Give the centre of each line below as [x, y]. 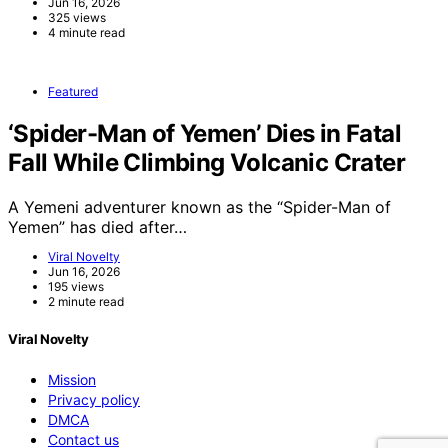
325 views [77, 18]
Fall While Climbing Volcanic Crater [206, 163]
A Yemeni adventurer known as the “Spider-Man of [199, 206]
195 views [76, 286]
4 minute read [86, 33]
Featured [73, 92]
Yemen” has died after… [97, 226]
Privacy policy [94, 400]
